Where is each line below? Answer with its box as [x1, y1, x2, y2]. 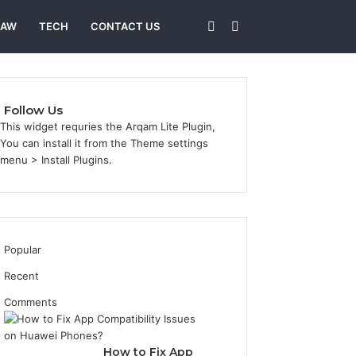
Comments [4, 296, 58, 308]
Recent [4, 269, 40, 282]
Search [238, 17, 280, 33]
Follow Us [4, 103, 64, 118]
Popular [4, 243, 42, 256]
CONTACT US [91, 20, 160, 33]
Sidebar [215, 17, 261, 33]
